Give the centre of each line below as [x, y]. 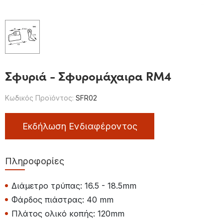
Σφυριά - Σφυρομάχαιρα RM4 [88, 76]
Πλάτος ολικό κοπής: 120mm [68, 214]
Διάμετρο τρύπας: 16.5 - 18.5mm [74, 186]
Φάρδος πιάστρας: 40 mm [62, 200]
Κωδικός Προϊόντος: [39, 98]
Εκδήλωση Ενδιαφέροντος [80, 126]
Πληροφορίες [35, 161]
